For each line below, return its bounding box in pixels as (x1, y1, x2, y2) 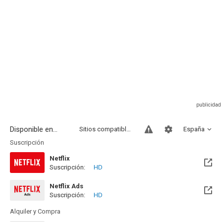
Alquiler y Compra (10, 208, 60, 215)
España (183, 125, 205, 133)
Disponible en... (10, 125, 57, 134)
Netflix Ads (50, 182, 83, 190)
